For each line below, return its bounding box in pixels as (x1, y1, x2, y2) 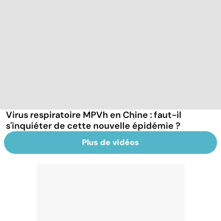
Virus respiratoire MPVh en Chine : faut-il (6, 109, 182, 121)
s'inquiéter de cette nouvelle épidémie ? (6, 119, 181, 132)
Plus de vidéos (82, 137, 139, 147)
